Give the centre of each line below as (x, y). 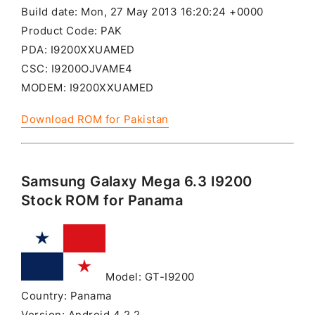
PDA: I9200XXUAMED (78, 50)
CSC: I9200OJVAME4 (77, 69)
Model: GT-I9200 (150, 277)
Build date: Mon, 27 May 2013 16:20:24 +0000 (142, 12)
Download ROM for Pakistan (95, 120)
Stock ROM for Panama (102, 200)
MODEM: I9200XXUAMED (88, 88)
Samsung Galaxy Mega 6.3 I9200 (137, 181)
